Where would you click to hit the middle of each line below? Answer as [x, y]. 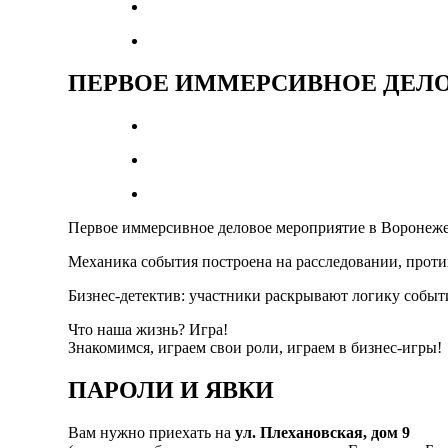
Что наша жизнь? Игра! [148, 329]
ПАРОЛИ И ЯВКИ [171, 389]
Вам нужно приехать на [151, 432]
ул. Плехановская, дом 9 [322, 432]
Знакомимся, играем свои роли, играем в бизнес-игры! [255, 347]
